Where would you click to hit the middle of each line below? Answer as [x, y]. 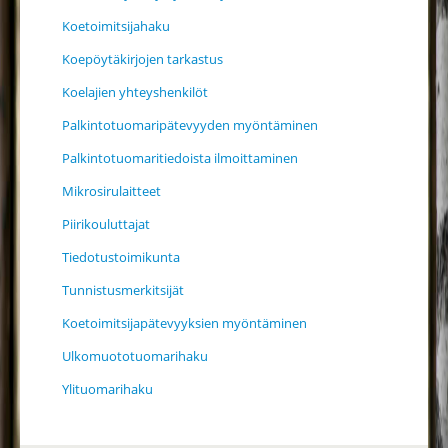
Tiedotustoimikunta [121, 257]
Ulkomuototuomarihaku [135, 356]
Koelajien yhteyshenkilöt [135, 92]
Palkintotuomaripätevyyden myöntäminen [190, 125]
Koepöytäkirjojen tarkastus [142, 59]
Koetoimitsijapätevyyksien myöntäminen [184, 323]
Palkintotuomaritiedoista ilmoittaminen [180, 158]
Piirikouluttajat [106, 224]
